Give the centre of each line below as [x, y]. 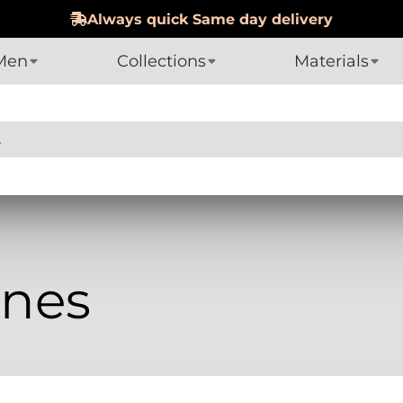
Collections [161, 60]
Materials [331, 60]
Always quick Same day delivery [210, 18]
